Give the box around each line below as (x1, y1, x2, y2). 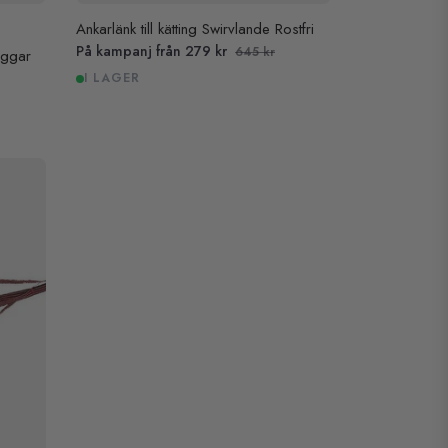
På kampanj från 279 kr (76, 41, 231, 62)
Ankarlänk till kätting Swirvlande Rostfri (76, 18, 314, 41)
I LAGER (84, 69, 140, 88)
